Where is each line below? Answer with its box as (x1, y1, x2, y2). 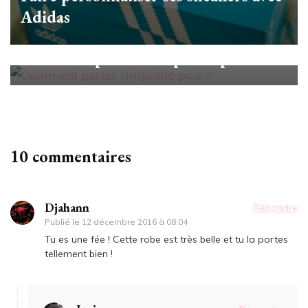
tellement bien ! (45, 247, 113, 261)
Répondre (253, 201, 298, 214)
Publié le (45, 217, 82, 228)
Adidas (21, 6, 70, 28)
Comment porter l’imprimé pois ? (21, 47, 261, 69)
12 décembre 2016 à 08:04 (82, 217, 188, 228)
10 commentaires (10, 146, 131, 168)
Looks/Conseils (21, 30, 85, 43)
